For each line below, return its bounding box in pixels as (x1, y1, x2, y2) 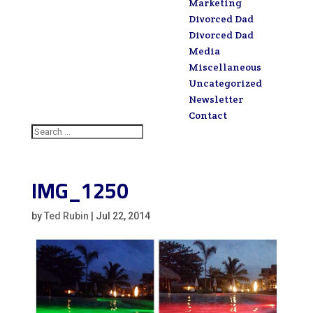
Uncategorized (188, 77, 262, 89)
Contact (188, 109, 227, 122)
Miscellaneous (188, 61, 261, 73)
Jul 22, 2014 (95, 210, 150, 221)
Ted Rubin (43, 210, 89, 221)
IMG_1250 (31, 171, 129, 210)
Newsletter (188, 93, 243, 105)
